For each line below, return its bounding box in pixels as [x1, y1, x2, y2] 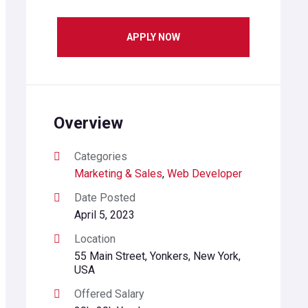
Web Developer [166, 167, 242, 180]
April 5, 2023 [74, 208, 135, 221]
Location [74, 232, 115, 245]
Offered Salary [74, 287, 144, 300]
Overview [53, 113, 123, 133]
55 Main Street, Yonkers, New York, [74, 250, 241, 263]
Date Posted [74, 191, 135, 204]
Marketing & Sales [74, 167, 162, 180]
